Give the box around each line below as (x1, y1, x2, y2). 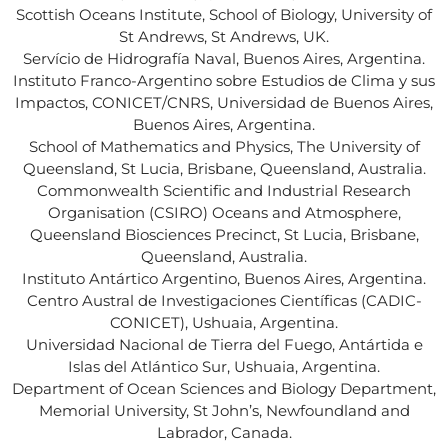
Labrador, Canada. (156, 422, 292, 442)
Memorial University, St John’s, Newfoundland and (38, 400, 410, 420)
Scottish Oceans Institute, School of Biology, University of (16, 4, 432, 24)
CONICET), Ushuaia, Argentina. (110, 312, 338, 332)
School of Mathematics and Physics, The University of (28, 136, 420, 156)
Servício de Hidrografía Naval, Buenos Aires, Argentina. (23, 48, 425, 68)
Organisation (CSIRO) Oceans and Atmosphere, (47, 202, 401, 222)
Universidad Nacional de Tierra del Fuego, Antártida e (25, 334, 423, 354)
